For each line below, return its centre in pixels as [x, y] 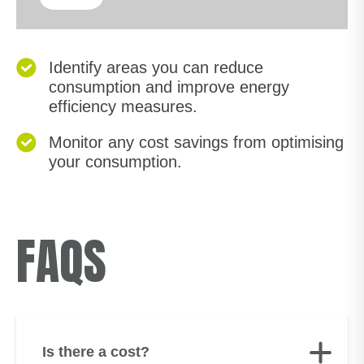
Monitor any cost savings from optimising [196, 142]
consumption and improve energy [169, 87]
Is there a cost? [96, 352]
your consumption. [115, 162]
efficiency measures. [123, 106]
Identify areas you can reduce [156, 67]
